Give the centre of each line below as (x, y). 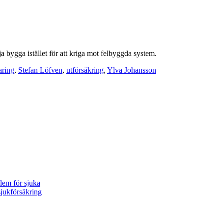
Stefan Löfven (40, 70)
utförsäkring (85, 70)
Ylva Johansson (132, 70)
